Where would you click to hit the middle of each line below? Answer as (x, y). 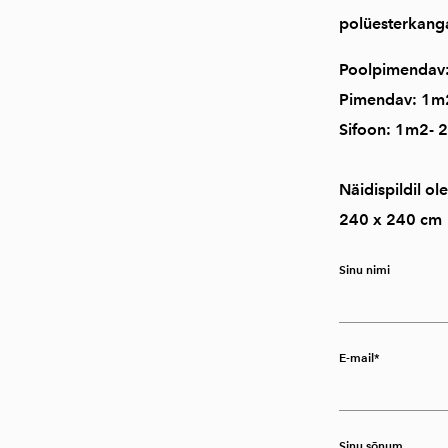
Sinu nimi (364, 269)
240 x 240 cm (390, 219)
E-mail (356, 357)
